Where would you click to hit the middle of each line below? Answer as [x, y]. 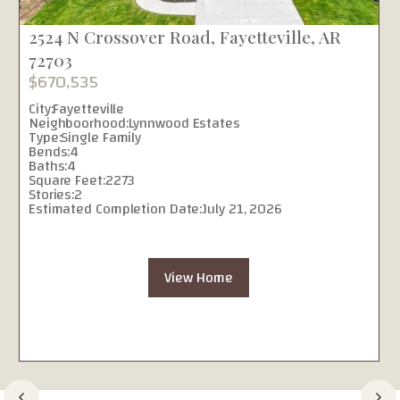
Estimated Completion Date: [116, 209]
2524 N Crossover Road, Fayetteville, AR [185, 37]
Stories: [52, 195]
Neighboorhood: [79, 123]
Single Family [101, 137]
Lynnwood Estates [184, 123]
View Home [199, 278]
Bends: [50, 152]
